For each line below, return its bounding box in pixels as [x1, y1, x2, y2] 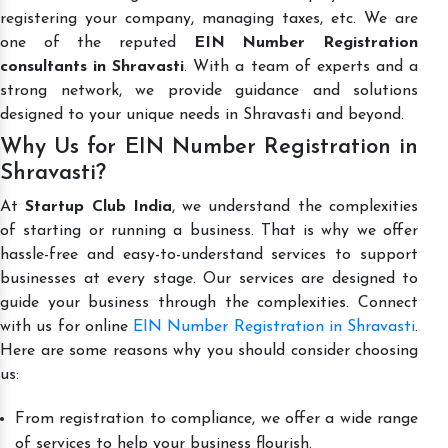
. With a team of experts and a [184, 58, 419, 75]
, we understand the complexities [171, 198, 419, 215]
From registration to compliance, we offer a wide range [15, 410, 418, 427]
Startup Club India [25, 198, 172, 215]
